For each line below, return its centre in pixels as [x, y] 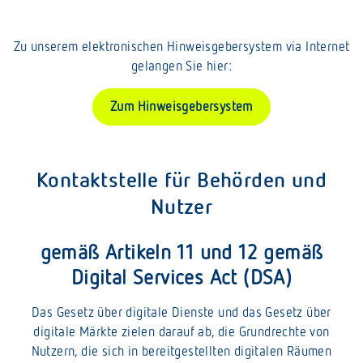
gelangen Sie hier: [181, 66]
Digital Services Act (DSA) [181, 277]
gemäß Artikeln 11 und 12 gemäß [181, 252]
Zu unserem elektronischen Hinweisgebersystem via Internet [181, 46]
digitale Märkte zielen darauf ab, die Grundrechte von [181, 331]
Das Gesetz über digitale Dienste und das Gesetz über [181, 312]
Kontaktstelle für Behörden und [181, 179]
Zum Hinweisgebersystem [181, 106]
